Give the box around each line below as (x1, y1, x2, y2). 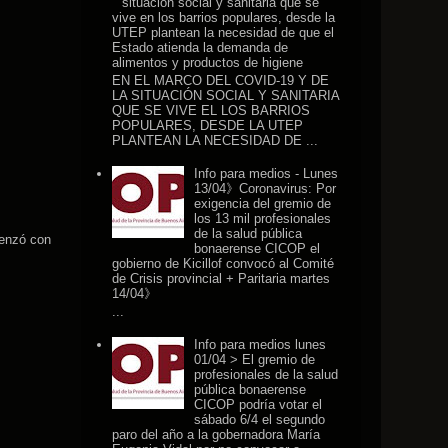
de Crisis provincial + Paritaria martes (112, 271, 331, 287)
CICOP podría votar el (194, 396, 323, 412)
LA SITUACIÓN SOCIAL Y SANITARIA (112, 87, 340, 103)
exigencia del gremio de (194, 196, 332, 212)
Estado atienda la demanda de (112, 40, 289, 56)
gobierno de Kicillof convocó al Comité (112, 256, 335, 272)
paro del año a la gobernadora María (112, 426, 321, 442)
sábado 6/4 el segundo (194, 411, 326, 427)
